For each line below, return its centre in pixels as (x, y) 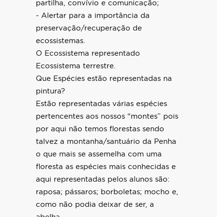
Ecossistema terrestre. (76, 66)
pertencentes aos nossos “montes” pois (107, 117)
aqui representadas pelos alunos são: (103, 180)
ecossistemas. (61, 41)
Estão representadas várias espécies (101, 104)
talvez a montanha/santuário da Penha (106, 142)
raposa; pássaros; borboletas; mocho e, (107, 192)
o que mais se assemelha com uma (99, 155)
